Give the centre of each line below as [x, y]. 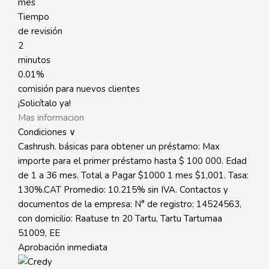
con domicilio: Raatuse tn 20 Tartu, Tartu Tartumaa [120, 219]
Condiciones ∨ [47, 132]
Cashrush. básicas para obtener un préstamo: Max [119, 147]
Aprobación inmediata [63, 247]
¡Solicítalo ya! [44, 103]
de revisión [40, 31]
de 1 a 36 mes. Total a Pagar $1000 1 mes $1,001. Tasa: [133, 175]
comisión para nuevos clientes [79, 89]
